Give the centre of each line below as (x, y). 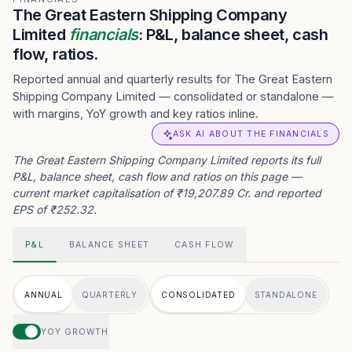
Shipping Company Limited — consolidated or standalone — (173, 96)
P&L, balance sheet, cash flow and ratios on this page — (157, 176)
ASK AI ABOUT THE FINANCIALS (251, 134)
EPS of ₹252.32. (55, 209)
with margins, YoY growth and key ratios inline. (136, 114)
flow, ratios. (55, 54)
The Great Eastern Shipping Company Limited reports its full (167, 160)
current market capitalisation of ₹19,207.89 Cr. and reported (167, 193)
